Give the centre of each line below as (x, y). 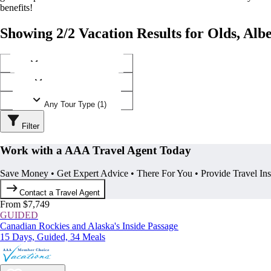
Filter (31, 126)
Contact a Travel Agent (60, 193)
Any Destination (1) (75, 67)
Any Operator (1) (75, 85)
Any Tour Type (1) (75, 104)
